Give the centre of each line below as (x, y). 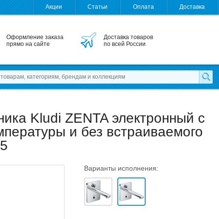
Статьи (98, 7)
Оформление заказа (35, 37)
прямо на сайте (28, 44)
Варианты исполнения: (121, 168)
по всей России (125, 44)
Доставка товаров (128, 37)
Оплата (143, 7)
